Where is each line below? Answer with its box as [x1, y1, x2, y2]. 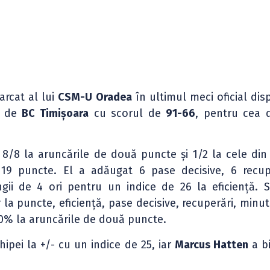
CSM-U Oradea [58, 90, 132, 104]
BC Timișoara [22, 107, 89, 120]
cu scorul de [89, 107, 166, 120]
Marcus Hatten [175, 237, 249, 251]
